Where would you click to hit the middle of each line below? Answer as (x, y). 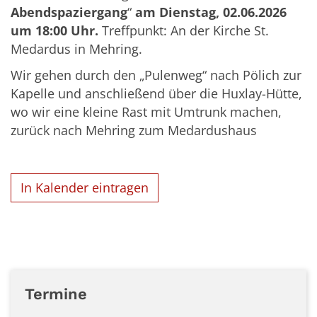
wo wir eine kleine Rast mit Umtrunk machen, (146, 111)
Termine (56, 294)
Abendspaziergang (69, 12)
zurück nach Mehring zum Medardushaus (134, 130)
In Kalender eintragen (85, 188)
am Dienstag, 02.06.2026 (211, 12)
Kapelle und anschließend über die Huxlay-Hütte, (156, 93)
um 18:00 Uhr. (56, 30)
